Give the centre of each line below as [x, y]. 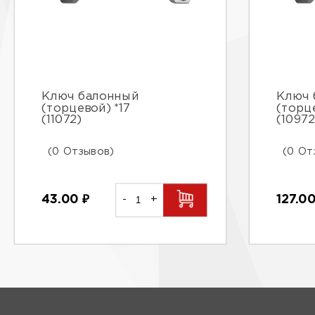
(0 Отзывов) [81, 151]
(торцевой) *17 [86, 108]
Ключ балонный [90, 97]
